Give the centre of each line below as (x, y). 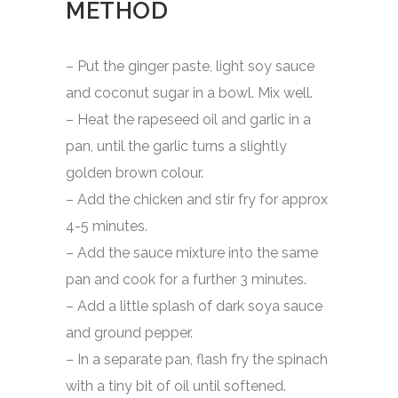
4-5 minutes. (107, 226)
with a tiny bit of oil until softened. (176, 386)
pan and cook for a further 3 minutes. (186, 279)
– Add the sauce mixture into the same (192, 252)
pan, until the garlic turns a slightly (176, 146)
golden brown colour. (135, 172)
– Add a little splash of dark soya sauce (194, 306)
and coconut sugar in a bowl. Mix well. (189, 92)
